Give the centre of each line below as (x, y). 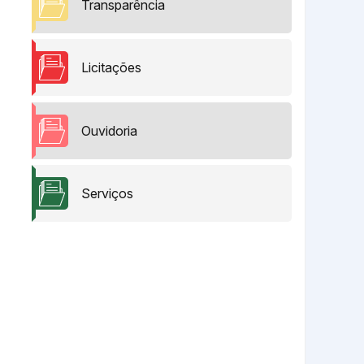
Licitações (111, 68)
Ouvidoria (109, 130)
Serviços (107, 194)
